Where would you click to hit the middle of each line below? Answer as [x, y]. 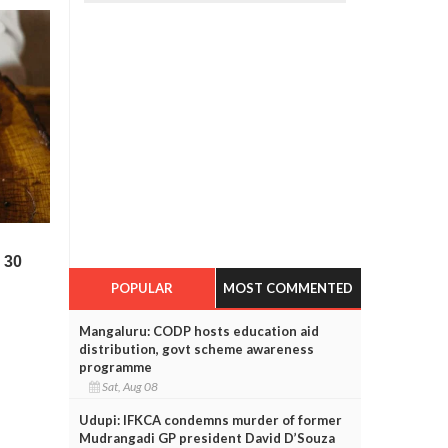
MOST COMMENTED [288, 287]
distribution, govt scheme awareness [196, 348]
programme [115, 366]
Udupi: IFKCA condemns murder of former [210, 419]
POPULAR [141, 287]
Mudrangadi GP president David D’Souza [206, 437]
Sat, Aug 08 [130, 386]
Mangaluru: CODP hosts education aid [198, 330]
